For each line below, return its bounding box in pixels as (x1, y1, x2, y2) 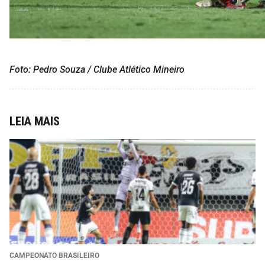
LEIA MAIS (9, 114, 60, 128)
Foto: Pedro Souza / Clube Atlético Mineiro (9, 63, 185, 75)
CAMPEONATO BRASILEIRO (9, 251, 99, 260)
